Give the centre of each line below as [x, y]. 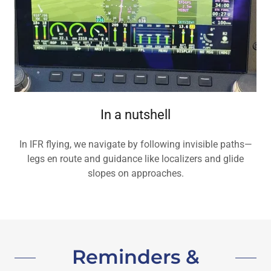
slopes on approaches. [135, 173]
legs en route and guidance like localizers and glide [135, 158]
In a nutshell [135, 114]
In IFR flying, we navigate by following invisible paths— [135, 144]
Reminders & [135, 256]
